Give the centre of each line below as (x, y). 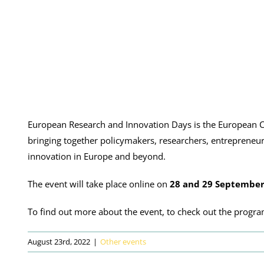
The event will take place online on (99, 184)
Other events (123, 242)
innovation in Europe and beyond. (97, 156)
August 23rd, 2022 (59, 242)
